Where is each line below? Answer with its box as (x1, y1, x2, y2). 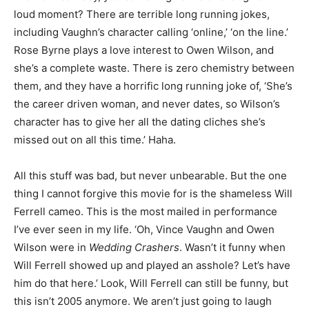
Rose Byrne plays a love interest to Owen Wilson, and (14, 43, 274, 57)
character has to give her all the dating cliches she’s (14, 115, 266, 128)
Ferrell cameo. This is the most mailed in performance (14, 205, 277, 218)
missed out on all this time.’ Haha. (14, 133, 176, 146)
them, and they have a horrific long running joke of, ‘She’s (14, 79, 292, 92)
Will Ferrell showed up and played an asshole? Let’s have (14, 259, 290, 272)
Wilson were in (14, 241, 89, 254)
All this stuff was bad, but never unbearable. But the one (14, 169, 287, 182)
